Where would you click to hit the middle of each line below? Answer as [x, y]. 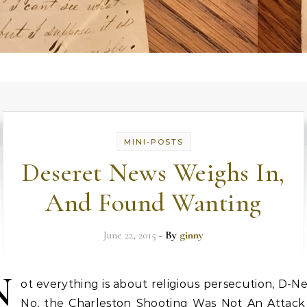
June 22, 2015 [130, 235]
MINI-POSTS [153, 142]
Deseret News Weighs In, [153, 173]
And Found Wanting [153, 203]
